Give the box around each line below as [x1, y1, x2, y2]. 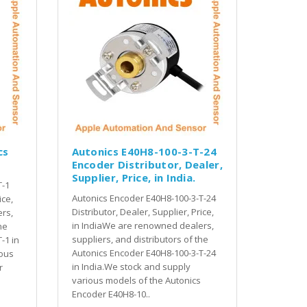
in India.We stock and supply [71, 260, 191, 273]
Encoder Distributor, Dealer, [71, 157, 223, 171]
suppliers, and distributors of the [71, 232, 208, 245]
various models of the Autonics [71, 273, 201, 286]
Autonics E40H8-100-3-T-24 [71, 144, 217, 158]
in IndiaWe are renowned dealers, [71, 219, 214, 232]
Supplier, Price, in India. [71, 170, 196, 184]
